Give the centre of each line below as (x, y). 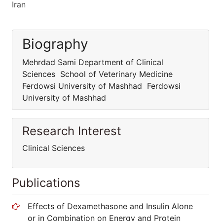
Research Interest (72, 131)
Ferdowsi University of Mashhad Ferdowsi (101, 86)
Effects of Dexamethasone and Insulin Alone (110, 206)
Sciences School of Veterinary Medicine (99, 74)
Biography (55, 44)
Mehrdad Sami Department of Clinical (93, 62)
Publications (46, 183)
